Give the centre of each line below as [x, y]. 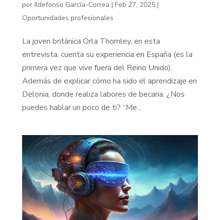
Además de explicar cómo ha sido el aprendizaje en [109, 81]
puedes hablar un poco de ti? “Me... [82, 108]
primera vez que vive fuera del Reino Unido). [97, 68]
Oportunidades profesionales [68, 18]
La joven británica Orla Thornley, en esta [91, 41]
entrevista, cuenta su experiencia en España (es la [107, 55]
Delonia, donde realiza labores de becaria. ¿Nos [103, 95]
